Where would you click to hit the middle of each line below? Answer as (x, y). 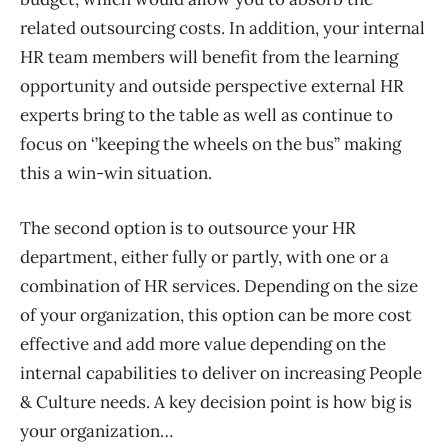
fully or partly (225, 257)
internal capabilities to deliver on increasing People (221, 373)
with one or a (335, 257)
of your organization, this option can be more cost (216, 315)
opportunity (67, 86)
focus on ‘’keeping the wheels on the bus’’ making (210, 144)
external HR (355, 86)
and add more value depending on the (237, 344)
